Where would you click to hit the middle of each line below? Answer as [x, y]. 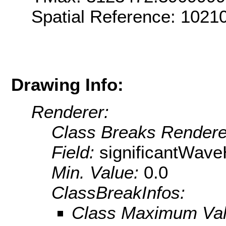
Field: [75, 152]
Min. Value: [98, 173]
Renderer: [70, 112]
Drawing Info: [67, 84]
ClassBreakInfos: [118, 193]
